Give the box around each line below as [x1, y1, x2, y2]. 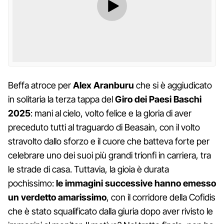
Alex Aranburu [73, 79, 134, 90]
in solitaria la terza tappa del [8, 93, 115, 104]
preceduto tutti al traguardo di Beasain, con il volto [8, 121, 200, 132]
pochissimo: [8, 177, 56, 188]
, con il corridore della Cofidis [106, 191, 215, 202]
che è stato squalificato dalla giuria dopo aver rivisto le [8, 205, 213, 216]
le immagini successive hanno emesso [56, 177, 216, 188]
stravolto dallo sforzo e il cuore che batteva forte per [8, 135, 209, 146]
